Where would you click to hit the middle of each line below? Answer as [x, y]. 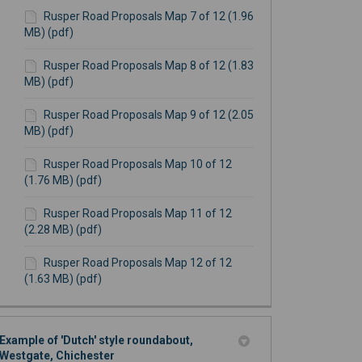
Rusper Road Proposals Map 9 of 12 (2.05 [148, 115]
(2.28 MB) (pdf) [63, 230]
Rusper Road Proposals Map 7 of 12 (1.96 [148, 17]
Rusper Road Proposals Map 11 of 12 [137, 214]
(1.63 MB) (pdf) [63, 279]
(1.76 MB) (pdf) [63, 181]
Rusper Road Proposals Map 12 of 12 [137, 263]
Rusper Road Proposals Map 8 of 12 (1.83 [148, 66]
